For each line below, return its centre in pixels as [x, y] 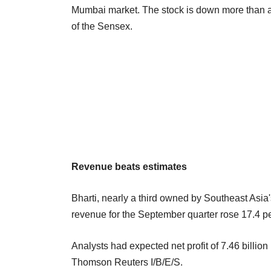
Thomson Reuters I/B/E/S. [127, 262]
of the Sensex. [102, 26]
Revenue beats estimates [130, 166]
